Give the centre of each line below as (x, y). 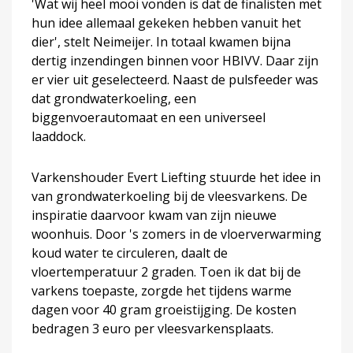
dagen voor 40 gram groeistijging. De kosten (164, 309)
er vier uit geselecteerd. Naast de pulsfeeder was (175, 79)
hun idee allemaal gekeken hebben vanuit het (166, 22)
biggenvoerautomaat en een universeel (149, 117)
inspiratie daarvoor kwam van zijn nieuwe (154, 215)
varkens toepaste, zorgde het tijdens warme (162, 290)
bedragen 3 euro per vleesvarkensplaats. (152, 328)
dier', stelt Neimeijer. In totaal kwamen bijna (161, 41)
